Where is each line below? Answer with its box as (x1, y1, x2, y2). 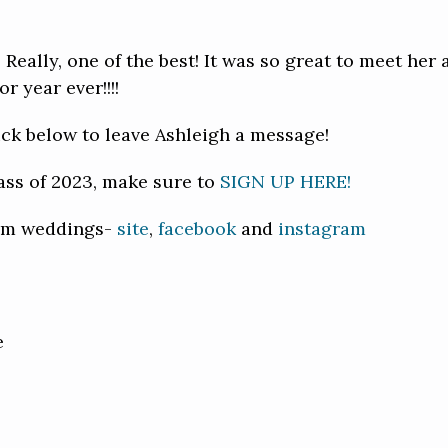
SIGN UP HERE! (220, 169, 351, 193)
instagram (278, 216, 366, 240)
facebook (158, 216, 236, 240)
